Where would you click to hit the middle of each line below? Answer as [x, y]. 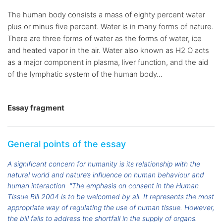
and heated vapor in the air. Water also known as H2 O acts [108, 51]
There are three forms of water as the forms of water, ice [105, 39]
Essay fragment [36, 108]
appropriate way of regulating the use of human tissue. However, [111, 208]
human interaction [36, 186]
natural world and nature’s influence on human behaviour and [106, 175]
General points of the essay [67, 144]
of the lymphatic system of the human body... [85, 74]
